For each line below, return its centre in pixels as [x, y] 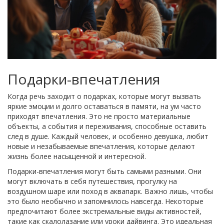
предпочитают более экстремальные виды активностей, [104, 211]
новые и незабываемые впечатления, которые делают [101, 146]
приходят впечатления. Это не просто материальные [99, 116]
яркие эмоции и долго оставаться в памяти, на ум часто [104, 106]
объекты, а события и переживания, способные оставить [107, 126]
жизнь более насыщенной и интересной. [77, 156]
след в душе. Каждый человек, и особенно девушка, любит [108, 136]
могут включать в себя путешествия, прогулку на [92, 181]
